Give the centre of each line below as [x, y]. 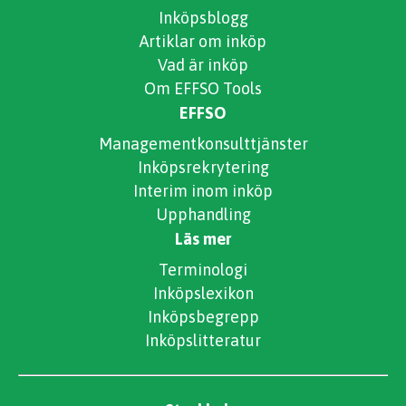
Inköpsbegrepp [203, 316]
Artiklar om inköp [203, 41]
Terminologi [203, 269]
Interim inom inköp [203, 190]
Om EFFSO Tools [203, 88]
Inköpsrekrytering [203, 167]
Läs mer [203, 238]
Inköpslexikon [203, 293]
